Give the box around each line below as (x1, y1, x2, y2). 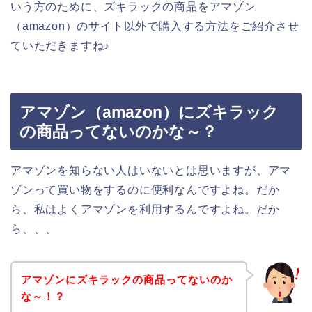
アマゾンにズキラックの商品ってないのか (20, 273, 233, 286)
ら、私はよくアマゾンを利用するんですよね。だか (10, 203, 280, 216)
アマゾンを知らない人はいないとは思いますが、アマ (10, 164, 292, 177)
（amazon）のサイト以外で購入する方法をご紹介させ (10, 19, 299, 32)
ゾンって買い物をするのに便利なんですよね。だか (10, 184, 280, 196)
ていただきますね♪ (10, 39, 111, 52)
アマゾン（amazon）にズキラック (19, 103, 279, 122)
